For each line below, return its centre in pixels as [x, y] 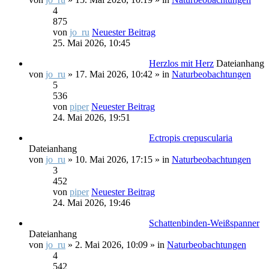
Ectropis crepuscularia [191, 138]
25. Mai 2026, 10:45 [92, 43]
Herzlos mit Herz [181, 63]
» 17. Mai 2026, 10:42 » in [119, 74]
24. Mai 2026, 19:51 [92, 117]
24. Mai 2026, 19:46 [92, 203]
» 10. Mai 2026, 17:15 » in [119, 159]
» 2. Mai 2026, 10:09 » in [116, 245]
